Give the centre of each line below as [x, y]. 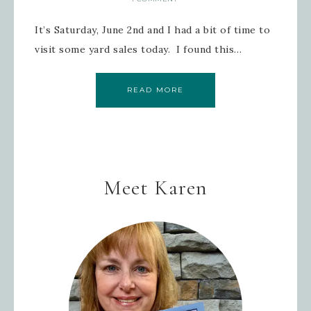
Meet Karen [155, 188]
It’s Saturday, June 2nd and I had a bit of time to [152, 30]
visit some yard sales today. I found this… [138, 50]
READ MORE [155, 90]
